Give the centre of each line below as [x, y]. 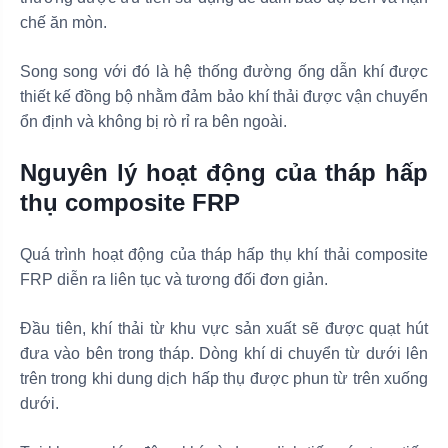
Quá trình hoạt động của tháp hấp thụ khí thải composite [224, 254]
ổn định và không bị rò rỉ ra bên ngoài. [153, 121]
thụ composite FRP [130, 202]
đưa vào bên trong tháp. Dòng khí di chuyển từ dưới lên [224, 353]
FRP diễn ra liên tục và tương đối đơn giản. [174, 279]
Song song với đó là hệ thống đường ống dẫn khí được [224, 71]
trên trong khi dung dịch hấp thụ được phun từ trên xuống [224, 378]
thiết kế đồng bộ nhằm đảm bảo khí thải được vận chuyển [224, 96]
